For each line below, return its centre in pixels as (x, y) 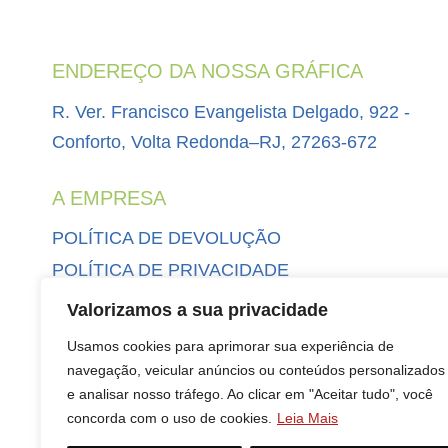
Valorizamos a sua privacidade (197, 310)
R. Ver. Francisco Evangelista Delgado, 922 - (231, 112)
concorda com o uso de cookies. (169, 418)
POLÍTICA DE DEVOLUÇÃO (166, 238)
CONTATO (95, 334)
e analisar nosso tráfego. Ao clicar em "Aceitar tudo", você (250, 394)
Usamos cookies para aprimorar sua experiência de (230, 346)
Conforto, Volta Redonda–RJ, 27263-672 (214, 142)
